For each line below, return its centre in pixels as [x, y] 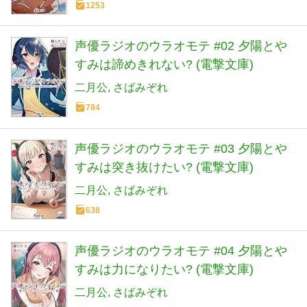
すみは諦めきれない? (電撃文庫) [164, 65]
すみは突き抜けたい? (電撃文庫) [164, 167]
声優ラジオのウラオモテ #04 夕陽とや [181, 250]
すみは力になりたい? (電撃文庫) [164, 269]
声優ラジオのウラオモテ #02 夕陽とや [181, 46]
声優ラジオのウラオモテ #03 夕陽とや [181, 148]
